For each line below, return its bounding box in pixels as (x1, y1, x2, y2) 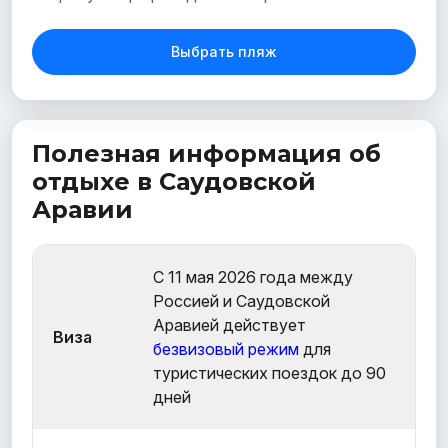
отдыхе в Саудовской (32, 166, 316, 196)
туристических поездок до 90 (153, 362, 386, 383)
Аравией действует (153, 314, 306, 335)
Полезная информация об (32, 138, 381, 168)
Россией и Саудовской (153, 290, 330, 311)
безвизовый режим (153, 338, 299, 359)
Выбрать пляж (171, 42, 277, 60)
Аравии (32, 194, 133, 224)
